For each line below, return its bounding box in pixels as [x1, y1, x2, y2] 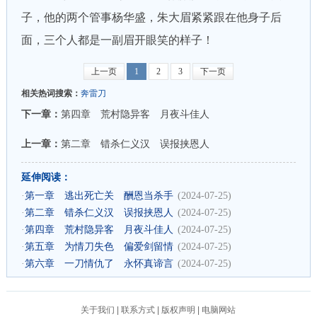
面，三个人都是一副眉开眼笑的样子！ [21, 34, 214, 46]
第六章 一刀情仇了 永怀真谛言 [24, 258, 173, 269]
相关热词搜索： [21, 88, 81, 98]
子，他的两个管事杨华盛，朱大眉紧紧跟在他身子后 [21, 11, 282, 23]
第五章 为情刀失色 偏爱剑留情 [24, 241, 173, 252]
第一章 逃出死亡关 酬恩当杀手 [24, 190, 173, 201]
